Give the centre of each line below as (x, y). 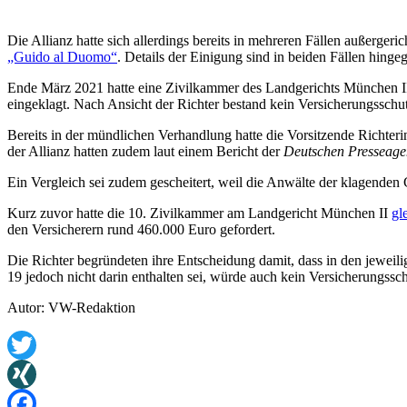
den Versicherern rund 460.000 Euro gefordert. (141, 230)
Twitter (28, 374)
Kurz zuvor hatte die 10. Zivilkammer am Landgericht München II (199, 213)
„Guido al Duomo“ (62, 57)
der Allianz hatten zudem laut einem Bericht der (145, 152)
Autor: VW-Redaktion (71, 308)
